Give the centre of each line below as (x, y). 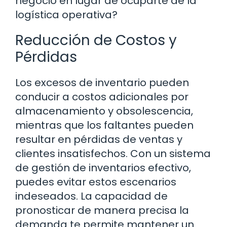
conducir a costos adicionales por (102, 97)
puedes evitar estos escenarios (96, 182)
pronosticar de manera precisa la (102, 210)
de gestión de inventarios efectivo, (103, 167)
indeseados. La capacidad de (91, 196)
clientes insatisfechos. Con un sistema (113, 153)
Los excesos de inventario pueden (102, 82)
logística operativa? (66, 14)
